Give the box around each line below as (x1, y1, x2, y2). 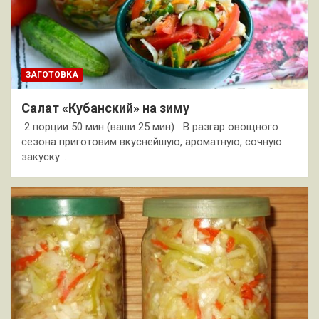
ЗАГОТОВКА (26, 70, 78, 80)
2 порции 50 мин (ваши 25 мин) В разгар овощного (21, 120, 278, 134)
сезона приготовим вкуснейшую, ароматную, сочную (21, 135, 282, 149)
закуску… (21, 150, 66, 164)
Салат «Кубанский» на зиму (21, 100, 189, 116)
